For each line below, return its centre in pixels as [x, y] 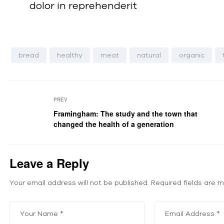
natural [149, 55]
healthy [70, 55]
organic [192, 55]
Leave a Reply [49, 163]
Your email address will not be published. [79, 183]
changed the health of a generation [114, 124]
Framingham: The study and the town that [126, 114]
